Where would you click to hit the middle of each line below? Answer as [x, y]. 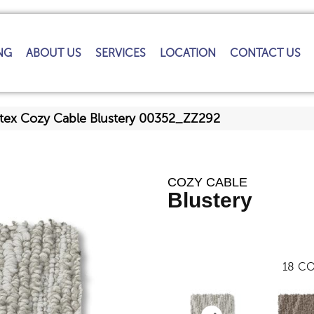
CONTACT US [266, 53]
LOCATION [188, 53]
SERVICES [121, 53]
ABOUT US [54, 53]
